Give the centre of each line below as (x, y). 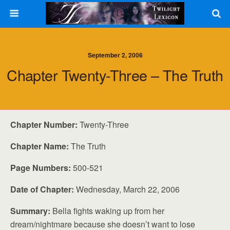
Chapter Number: (44, 124)
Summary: (30, 211)
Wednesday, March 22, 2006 (127, 189)
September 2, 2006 (115, 55)
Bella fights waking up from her (107, 211)
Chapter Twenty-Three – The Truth (115, 75)
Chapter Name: (40, 146)
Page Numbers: (41, 168)
